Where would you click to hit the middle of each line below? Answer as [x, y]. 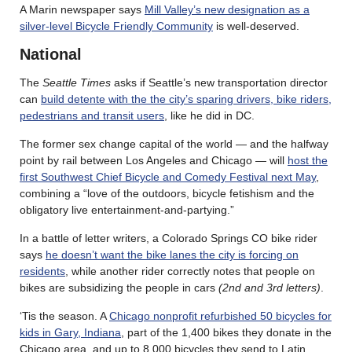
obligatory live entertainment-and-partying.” [127, 210]
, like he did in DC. [209, 116]
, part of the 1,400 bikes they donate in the [226, 333]
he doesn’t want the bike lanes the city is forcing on [172, 255]
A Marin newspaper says [82, 10]
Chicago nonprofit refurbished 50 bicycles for [220, 316]
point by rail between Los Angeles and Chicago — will [154, 161]
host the [308, 161]
